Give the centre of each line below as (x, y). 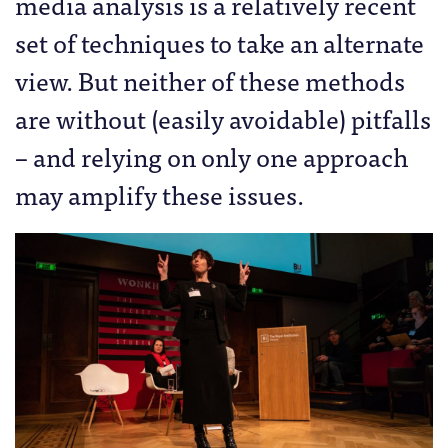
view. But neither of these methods (210, 79)
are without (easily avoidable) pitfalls (223, 117)
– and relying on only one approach (211, 155)
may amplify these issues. (159, 193)
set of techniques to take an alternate (219, 41)
